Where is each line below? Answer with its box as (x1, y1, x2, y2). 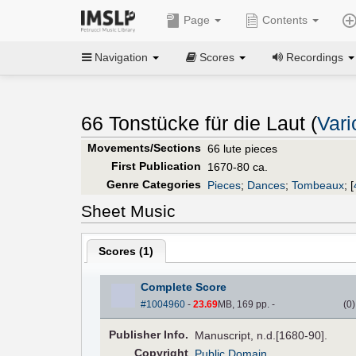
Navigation (91, 50, 151, 64)
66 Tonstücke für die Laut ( (81, 113, 317, 135)
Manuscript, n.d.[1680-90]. (195, 328, 328, 342)
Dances (247, 178, 285, 192)
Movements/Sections (87, 141, 201, 154)
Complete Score (140, 280, 226, 293)
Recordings (283, 50, 346, 64)
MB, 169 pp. (217, 298, 272, 310)
